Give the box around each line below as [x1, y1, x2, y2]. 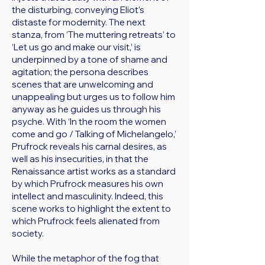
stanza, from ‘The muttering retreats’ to [12, 29, 176, 40]
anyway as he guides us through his [12, 104, 161, 115]
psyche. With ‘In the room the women [12, 116, 166, 127]
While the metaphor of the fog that [12, 253, 159, 264]
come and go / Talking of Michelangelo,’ [12, 128, 176, 140]
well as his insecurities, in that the [12, 153, 148, 164]
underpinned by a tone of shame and [12, 54, 167, 65]
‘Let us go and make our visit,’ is [12, 41, 141, 53]
